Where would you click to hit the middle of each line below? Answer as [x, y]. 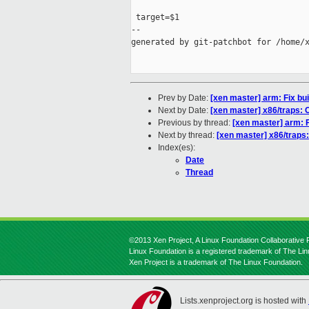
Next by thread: [187, 136]
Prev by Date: [184, 98]
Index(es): [177, 148]
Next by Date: [184, 111]
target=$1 [155, 18]
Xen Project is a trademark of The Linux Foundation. [216, 262]
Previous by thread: [195, 123]
